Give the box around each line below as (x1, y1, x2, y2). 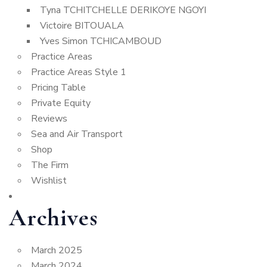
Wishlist (31, 174, 67, 187)
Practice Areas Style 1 (31, 66, 126, 79)
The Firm (31, 159, 69, 172)
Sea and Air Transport (31, 128, 123, 141)
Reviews (31, 112, 67, 125)
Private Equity (31, 97, 91, 110)
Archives (9, 203, 98, 232)
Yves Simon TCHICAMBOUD (40, 35, 162, 48)
